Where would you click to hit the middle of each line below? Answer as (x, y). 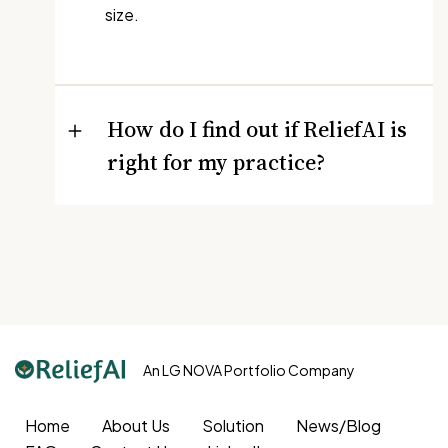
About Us (136, 426)
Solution (233, 426)
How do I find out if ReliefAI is (257, 128)
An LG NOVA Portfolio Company (249, 370)
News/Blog (338, 426)
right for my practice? (216, 161)
